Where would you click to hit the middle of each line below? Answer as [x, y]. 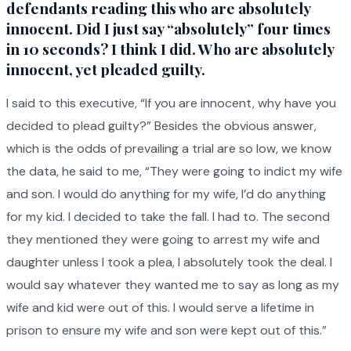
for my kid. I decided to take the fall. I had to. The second [168, 217]
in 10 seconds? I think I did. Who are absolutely [170, 49]
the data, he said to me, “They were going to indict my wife [174, 172]
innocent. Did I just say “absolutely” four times [168, 29]
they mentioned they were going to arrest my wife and [163, 240]
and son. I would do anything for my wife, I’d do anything [166, 194]
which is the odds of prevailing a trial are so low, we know [169, 149]
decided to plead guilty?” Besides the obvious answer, [161, 126]
